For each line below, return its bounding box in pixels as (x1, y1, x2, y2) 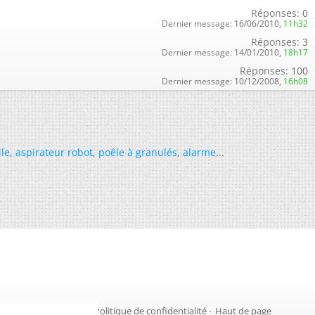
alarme (183, 146, 216, 159)
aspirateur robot (15, 146, 93, 159)
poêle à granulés (98, 146, 177, 159)
